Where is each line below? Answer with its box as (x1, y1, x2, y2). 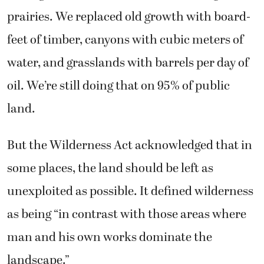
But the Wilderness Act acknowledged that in (7, 136, 252, 155)
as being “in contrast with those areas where (7, 204, 246, 224)
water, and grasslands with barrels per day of (7, 54, 249, 73)
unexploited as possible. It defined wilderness (7, 181, 253, 201)
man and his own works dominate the (7, 227, 212, 247)
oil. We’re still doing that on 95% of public (7, 77, 230, 96)
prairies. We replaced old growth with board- (7, 8, 250, 27)
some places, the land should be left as (7, 159, 213, 178)
